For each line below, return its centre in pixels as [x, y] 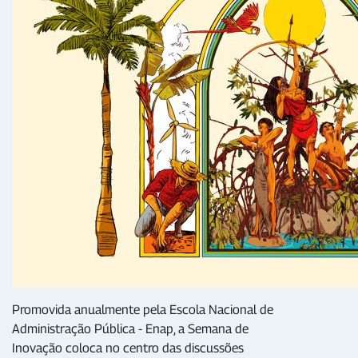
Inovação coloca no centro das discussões [128, 348]
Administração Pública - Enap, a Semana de [130, 329]
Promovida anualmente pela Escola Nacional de [143, 310]
